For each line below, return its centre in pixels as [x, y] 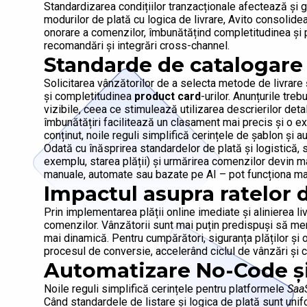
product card [168, 97]
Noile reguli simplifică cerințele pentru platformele [165, 289]
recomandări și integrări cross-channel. [137, 46]
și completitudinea [89, 97]
